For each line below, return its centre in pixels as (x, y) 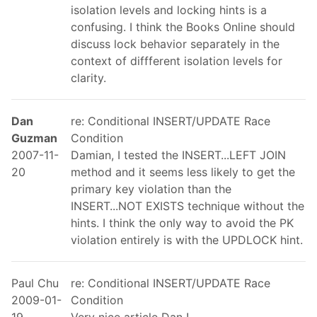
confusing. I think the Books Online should (183, 27)
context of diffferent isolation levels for (177, 60)
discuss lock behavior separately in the (175, 44)
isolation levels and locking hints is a (169, 10)
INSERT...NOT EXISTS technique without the (188, 206)
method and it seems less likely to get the (183, 172)
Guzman (34, 138)
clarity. (88, 77)
